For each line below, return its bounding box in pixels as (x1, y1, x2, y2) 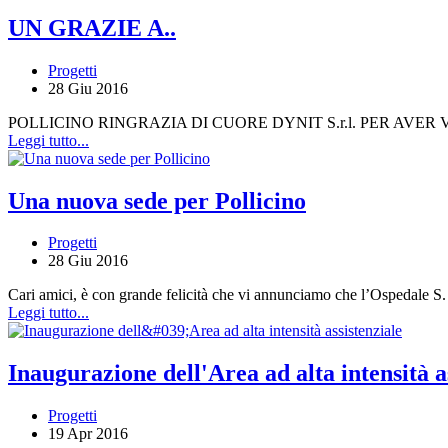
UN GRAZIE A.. (8, 14, 176, 41)
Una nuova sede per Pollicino (8, 187, 306, 214)
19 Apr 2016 (48, 425, 128, 443)
